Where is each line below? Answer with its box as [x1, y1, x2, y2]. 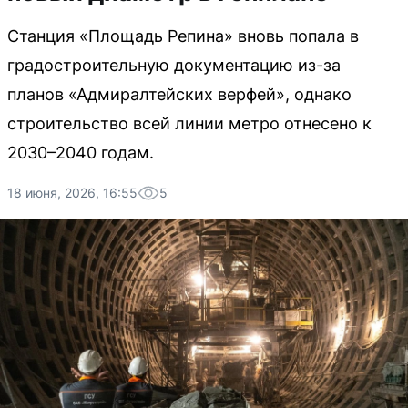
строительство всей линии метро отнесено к [7, 114, 372, 133]
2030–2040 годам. [7, 143, 154, 162]
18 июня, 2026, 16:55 [7, 185, 138, 200]
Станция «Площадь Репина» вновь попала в [7, 26, 359, 46]
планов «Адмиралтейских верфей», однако [7, 85, 352, 104]
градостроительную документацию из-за [7, 56, 341, 75]
